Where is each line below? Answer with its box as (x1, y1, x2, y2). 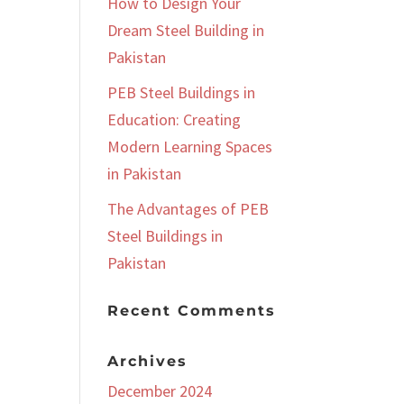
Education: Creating (107, 109, 242, 130)
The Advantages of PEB (107, 198, 270, 219)
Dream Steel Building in (107, 20, 265, 41)
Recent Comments (107, 302, 277, 319)
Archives (107, 353, 188, 370)
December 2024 (107, 381, 213, 401)
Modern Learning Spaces (107, 136, 273, 157)
